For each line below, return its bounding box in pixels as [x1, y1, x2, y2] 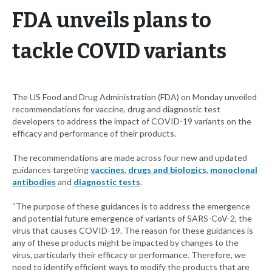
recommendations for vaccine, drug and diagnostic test [12, 104, 220, 115]
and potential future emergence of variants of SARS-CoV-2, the [12, 213, 252, 224]
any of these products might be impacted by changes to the [12, 237, 239, 248]
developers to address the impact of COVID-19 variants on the [12, 116, 251, 127]
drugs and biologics [128, 165, 206, 175]
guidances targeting [12, 165, 90, 175]
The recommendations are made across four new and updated [12, 152, 247, 163]
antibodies [12, 177, 56, 188]
